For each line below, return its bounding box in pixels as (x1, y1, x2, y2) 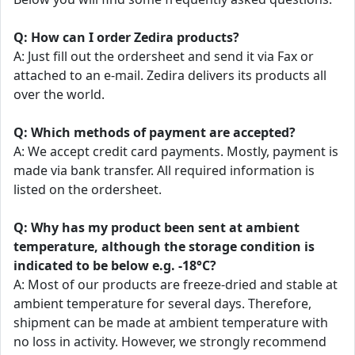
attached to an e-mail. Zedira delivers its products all (13, 67, 326, 84)
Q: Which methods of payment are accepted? (13, 124, 296, 141)
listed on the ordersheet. (13, 181, 162, 198)
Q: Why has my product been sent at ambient (13, 219, 300, 236)
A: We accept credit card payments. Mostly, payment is (13, 143, 338, 160)
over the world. (13, 86, 105, 103)
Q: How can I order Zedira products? (13, 29, 239, 46)
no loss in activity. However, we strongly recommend (13, 333, 326, 350)
